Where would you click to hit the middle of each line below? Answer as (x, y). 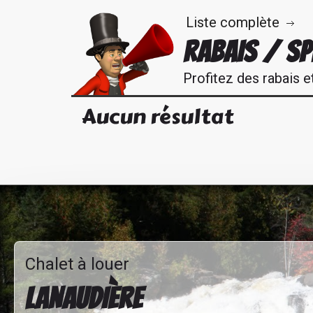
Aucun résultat (158, 116)
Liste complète (233, 22)
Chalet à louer (77, 264)
